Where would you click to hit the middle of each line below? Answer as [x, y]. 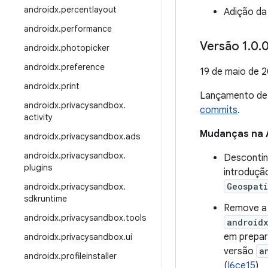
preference [83, 67]
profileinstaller [89, 256]
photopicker [85, 48]
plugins [38, 167]
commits [219, 110]
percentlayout [89, 10]
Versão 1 [224, 46]
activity [38, 117]
